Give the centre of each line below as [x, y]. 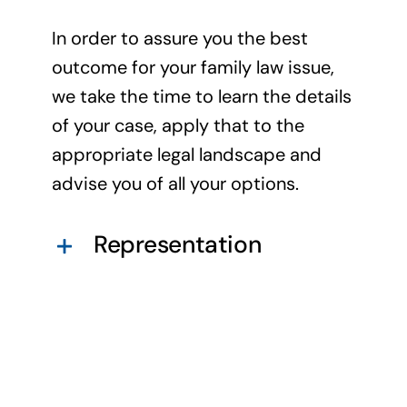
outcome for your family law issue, [193, 67]
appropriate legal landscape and [186, 154]
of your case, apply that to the [178, 125]
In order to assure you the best [179, 38]
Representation [177, 245]
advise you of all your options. [175, 183]
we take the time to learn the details [201, 96]
